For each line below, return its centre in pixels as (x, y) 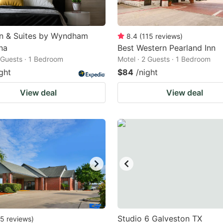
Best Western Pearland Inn (167, 48)
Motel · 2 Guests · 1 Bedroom (164, 59)
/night (147, 72)
